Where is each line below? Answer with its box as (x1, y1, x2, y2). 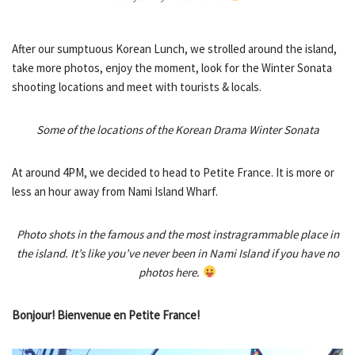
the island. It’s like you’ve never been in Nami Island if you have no (16, 245, 339, 261)
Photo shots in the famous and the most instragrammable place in (16, 226, 339, 242)
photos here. (139, 264, 203, 280)
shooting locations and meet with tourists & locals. (12, 78, 261, 94)
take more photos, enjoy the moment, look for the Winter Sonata (12, 59, 332, 75)
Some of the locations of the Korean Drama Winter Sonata (36, 121, 319, 137)
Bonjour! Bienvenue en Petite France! (12, 307, 200, 323)
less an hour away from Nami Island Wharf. (12, 183, 218, 199)
